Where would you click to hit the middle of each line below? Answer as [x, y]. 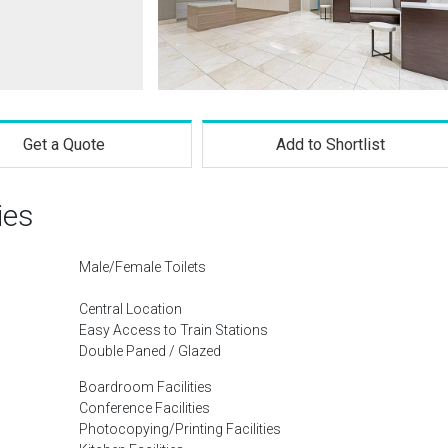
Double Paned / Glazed [150, 351]
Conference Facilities [144, 408]
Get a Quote [63, 144]
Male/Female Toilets [142, 267]
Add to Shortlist [331, 144]
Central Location [130, 309]
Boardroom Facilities [145, 387]
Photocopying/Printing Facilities [180, 429]
